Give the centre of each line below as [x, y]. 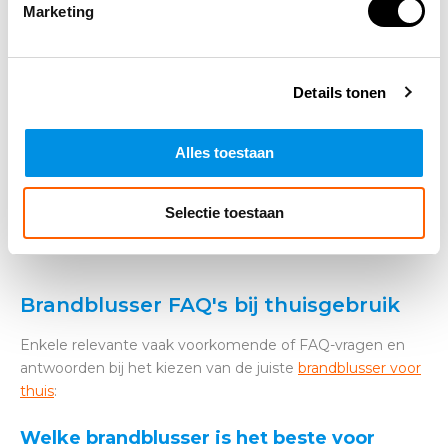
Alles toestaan [224, 152]
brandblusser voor [359, 368]
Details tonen [340, 92]
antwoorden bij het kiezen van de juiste [159, 368]
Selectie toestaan [224, 212]
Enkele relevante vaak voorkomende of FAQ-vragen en [212, 345]
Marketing [58, 11]
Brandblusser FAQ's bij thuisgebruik [210, 305]
